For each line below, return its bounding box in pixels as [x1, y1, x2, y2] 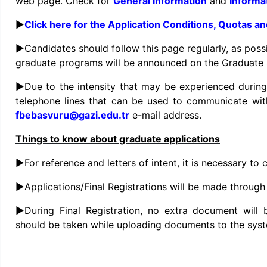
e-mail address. [129, 109, 201, 121]
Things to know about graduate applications [15, 133, 220, 145]
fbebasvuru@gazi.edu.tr [15, 109, 129, 121]
